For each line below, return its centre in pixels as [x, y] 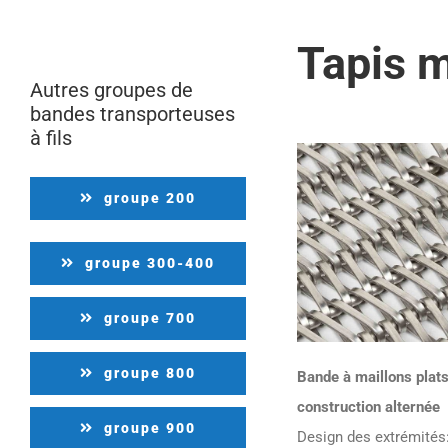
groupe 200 [149, 198]
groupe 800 [149, 373]
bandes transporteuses [132, 114]
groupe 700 [149, 318]
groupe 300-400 [149, 263]
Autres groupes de [111, 90]
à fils [51, 138]
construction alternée [369, 406]
